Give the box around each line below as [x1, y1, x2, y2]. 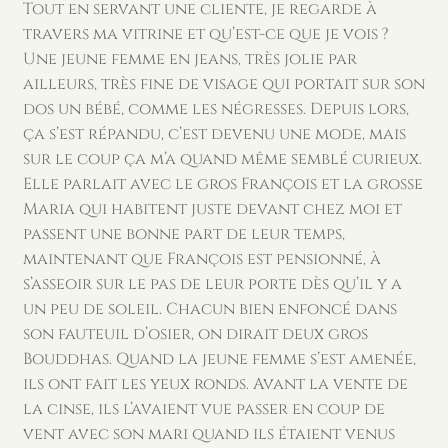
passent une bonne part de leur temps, [22, 223, 345, 246]
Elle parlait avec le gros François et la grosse [22, 173, 423, 196]
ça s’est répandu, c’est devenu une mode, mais [22, 123, 406, 146]
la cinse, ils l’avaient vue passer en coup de [22, 398, 385, 421]
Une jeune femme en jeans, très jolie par [22, 48, 357, 71]
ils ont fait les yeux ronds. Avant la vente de [22, 373, 408, 396]
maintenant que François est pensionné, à [22, 248, 381, 271]
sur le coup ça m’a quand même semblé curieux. [22, 148, 422, 171]
